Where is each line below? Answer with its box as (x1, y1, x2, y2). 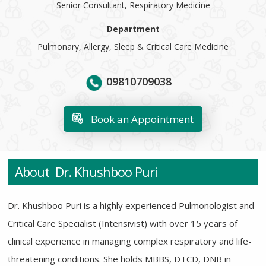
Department (106, 23, 160, 35)
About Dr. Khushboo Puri (15, 163, 158, 181)
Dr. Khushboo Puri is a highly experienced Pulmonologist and (8, 199, 255, 212)
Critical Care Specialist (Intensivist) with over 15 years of (8, 217, 238, 230)
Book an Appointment (88, 112, 194, 126)
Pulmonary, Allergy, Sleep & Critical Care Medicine (37, 41, 229, 53)
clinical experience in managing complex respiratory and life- (8, 235, 252, 248)
